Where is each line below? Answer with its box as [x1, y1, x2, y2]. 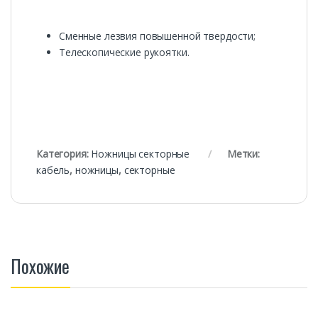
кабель [36, 163, 70, 177]
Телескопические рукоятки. [59, 45, 190, 60]
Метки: [226, 147, 260, 161]
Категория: [36, 147, 92, 161]
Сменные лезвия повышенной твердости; [59, 29, 256, 43]
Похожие [11, 253, 70, 280]
